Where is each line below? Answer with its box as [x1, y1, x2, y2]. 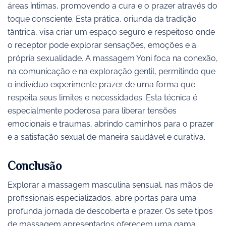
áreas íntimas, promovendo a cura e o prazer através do [8, 1, 217, 11]
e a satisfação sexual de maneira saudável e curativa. [8, 132, 205, 142]
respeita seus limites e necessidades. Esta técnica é [8, 93, 197, 103]
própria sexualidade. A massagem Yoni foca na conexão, [8, 53, 218, 64]
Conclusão [8, 159, 62, 172]
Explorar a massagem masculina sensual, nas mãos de [8, 180, 213, 190]
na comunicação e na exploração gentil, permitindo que [8, 67, 215, 77]
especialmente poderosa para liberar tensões [8, 106, 177, 116]
